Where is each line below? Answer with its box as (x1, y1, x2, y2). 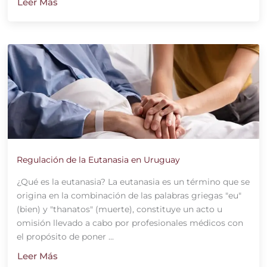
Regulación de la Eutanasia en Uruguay (16, 154, 180, 166)
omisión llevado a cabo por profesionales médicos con (16, 218, 243, 229)
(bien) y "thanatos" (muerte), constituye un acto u (16, 204, 222, 215)
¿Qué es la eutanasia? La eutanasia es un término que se (16, 176, 250, 188)
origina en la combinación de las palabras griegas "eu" (16, 190, 241, 201)
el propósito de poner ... (16, 231, 114, 243)
